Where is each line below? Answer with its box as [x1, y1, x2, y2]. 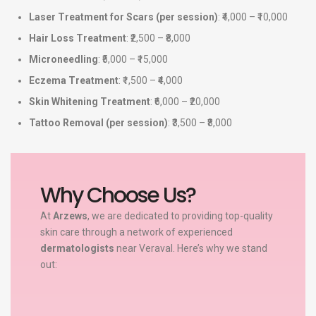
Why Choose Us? [39, 180, 195, 210]
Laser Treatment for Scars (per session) [29, 11, 218, 23]
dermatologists [39, 242, 114, 254]
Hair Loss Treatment [29, 32, 126, 44]
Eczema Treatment [29, 75, 119, 87]
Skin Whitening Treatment [29, 96, 150, 108]
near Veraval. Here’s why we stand [114, 242, 267, 254]
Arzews [52, 209, 87, 221]
